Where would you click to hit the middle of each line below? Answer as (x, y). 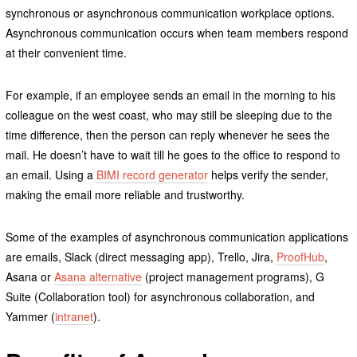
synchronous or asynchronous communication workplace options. (170, 13)
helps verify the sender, (268, 175)
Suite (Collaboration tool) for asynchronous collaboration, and (160, 297)
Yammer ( (30, 317)
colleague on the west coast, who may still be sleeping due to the (169, 115)
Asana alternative (98, 277)
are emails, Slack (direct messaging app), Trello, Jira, (141, 257)
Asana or (29, 277)
